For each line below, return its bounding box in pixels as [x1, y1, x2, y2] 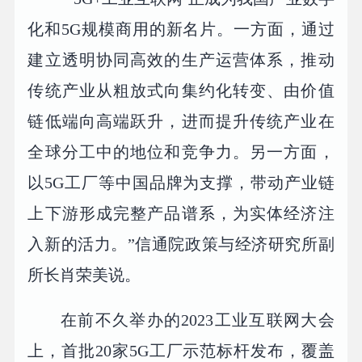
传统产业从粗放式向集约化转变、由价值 [27, 82, 335, 100]
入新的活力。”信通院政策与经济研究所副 [27, 235, 335, 254]
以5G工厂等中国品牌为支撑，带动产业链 [27, 174, 335, 192]
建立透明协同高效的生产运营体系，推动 [27, 51, 335, 69]
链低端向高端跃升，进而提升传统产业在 [27, 112, 335, 131]
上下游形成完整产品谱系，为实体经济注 [27, 204, 335, 223]
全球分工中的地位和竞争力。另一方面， [27, 143, 335, 162]
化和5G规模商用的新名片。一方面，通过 [27, 20, 335, 39]
